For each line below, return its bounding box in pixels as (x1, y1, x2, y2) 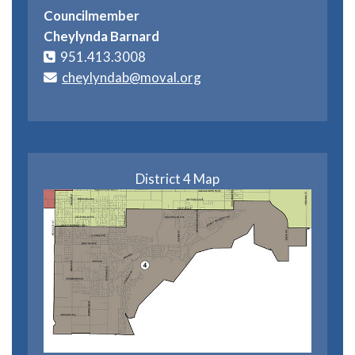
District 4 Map (136, 170, 219, 188)
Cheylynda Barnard (44, 27, 159, 44)
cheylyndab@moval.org (62, 68, 201, 86)
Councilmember (44, 6, 139, 24)
